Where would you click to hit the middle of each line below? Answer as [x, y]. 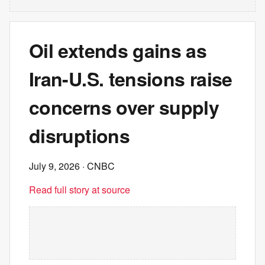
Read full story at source [80, 190]
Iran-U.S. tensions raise [131, 79]
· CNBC [97, 166]
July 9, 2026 [54, 166]
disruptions [79, 135]
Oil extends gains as [118, 50]
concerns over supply [124, 107]
